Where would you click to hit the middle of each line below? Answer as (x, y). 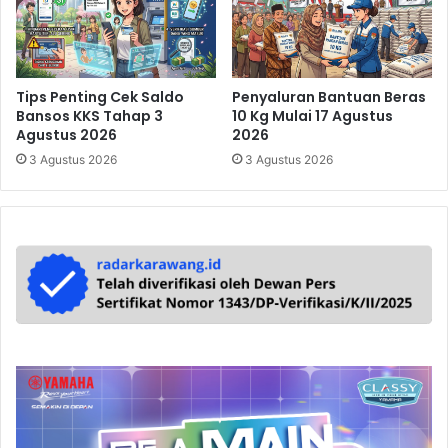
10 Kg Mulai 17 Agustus (312, 115)
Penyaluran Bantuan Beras (329, 96)
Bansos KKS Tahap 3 (89, 115)
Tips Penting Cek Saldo (100, 96)
